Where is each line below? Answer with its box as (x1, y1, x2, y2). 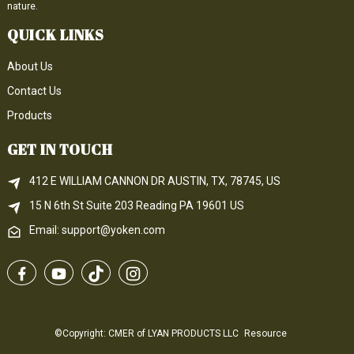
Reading (135, 199, 179, 213)
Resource (244, 327, 288, 339)
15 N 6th (28, 199, 73, 213)
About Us (6, 59, 53, 73)
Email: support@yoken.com (28, 224, 165, 237)
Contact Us (6, 84, 62, 97)
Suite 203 (83, 199, 134, 213)
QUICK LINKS (6, 24, 104, 44)
